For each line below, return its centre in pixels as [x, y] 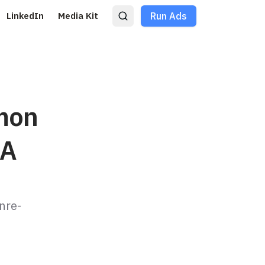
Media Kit [78, 16]
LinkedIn [25, 16]
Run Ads [169, 16]
